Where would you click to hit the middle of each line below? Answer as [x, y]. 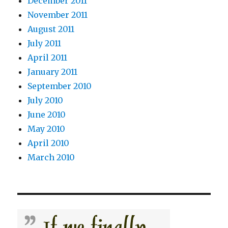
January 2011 [53, 72]
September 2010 [60, 86]
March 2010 [51, 158]
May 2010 [47, 129]
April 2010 [49, 143]
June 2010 [47, 115]
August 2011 [51, 29]
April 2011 [48, 58]
